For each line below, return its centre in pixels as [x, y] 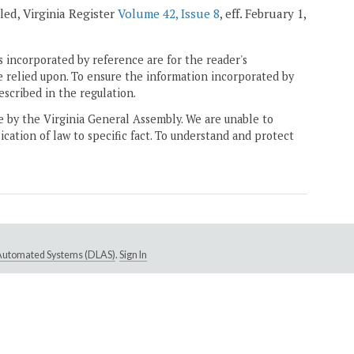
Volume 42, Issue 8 [169, 14]
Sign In [133, 255]
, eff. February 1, [263, 14]
